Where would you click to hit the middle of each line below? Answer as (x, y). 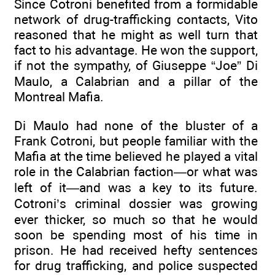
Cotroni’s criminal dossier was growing (136, 203)
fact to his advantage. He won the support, (136, 50)
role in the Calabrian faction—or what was (136, 171)
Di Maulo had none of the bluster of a (136, 125)
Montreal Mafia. (59, 97)
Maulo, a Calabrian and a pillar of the (136, 82)
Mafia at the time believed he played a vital (136, 156)
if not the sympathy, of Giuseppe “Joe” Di (136, 66)
